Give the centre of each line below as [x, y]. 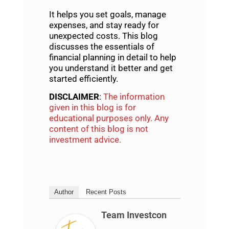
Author [64, 192]
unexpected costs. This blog [103, 36]
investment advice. [85, 140]
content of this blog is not [98, 129]
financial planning [82, 57]
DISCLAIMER [74, 97]
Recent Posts [106, 192]
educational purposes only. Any [109, 118]
